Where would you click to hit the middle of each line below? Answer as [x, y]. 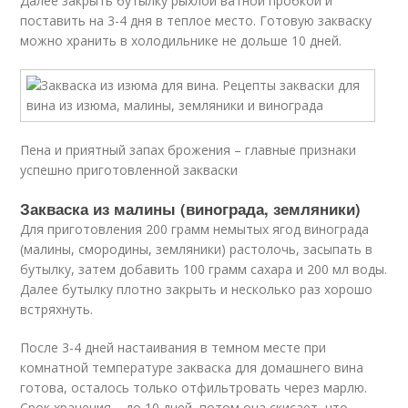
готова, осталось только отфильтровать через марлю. [194, 388]
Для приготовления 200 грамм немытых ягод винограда [195, 229]
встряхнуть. [57, 309]
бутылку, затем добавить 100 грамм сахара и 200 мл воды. [204, 269]
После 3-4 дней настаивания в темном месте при [173, 347]
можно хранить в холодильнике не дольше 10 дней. [181, 41]
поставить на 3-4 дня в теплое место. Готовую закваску [196, 20]
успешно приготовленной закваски [129, 170]
